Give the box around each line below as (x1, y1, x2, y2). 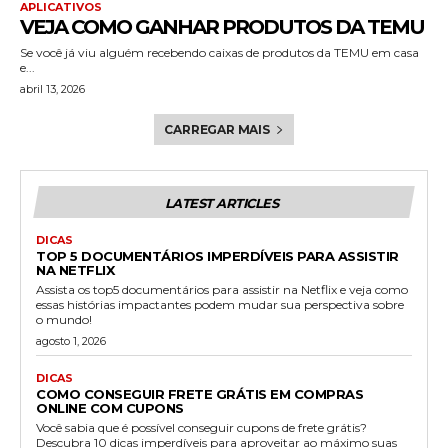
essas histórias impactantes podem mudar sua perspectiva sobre (36, 296, 404, 312)
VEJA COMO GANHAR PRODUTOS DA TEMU (20, 14, 424, 39)
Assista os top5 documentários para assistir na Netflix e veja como (36, 281, 408, 297)
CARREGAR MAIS (164, 121, 270, 137)
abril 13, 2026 (20, 81, 85, 96)
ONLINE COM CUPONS (36, 399, 184, 416)
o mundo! (36, 311, 92, 327)
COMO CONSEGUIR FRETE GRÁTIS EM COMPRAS (36, 385, 363, 402)
